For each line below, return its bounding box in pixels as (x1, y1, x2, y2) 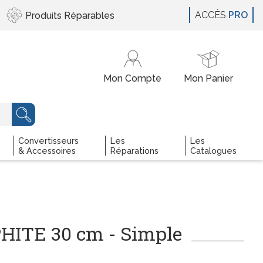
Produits (25, 9, 64, 21)
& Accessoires (18, 146, 76, 156)
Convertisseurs (18, 136, 79, 146)
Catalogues (190, 146, 237, 156)
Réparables (63, 9, 114, 21)
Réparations (110, 146, 159, 156)
